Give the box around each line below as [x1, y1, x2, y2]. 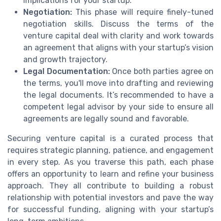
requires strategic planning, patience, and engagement [7, 146, 214, 155]
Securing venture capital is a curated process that [7, 134, 214, 144]
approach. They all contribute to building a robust [7, 181, 214, 191]
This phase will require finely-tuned [72, 7, 214, 17]
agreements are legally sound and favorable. [23, 114, 189, 124]
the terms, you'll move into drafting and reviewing [23, 78, 214, 88]
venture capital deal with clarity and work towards [23, 31, 214, 41]
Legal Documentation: [23, 67, 110, 76]
